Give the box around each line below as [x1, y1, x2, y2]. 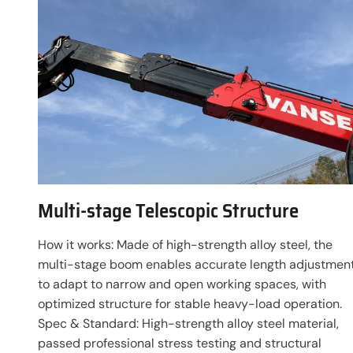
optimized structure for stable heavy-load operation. [38, 295, 342, 312]
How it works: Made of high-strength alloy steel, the [38, 236, 333, 253]
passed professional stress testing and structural [38, 335, 321, 351]
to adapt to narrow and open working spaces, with [38, 276, 326, 292]
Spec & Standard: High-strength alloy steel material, [38, 315, 339, 332]
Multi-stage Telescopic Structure [38, 195, 299, 226]
